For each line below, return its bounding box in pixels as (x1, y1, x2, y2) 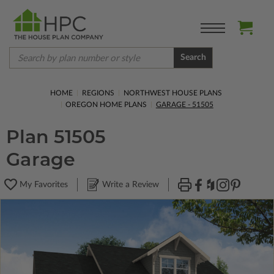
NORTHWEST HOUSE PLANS (123, 89, 222, 97)
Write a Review (102, 180, 159, 189)
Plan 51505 (6, 125, 106, 148)
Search (180, 53, 206, 62)
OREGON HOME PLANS (65, 101, 147, 108)
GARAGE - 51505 (155, 101, 213, 108)
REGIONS (81, 89, 114, 97)
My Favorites (20, 180, 68, 189)
